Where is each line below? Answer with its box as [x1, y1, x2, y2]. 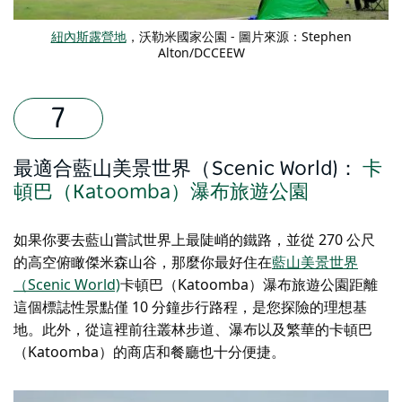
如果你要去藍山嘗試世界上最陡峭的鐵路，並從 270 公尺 [13, 229, 375, 249]
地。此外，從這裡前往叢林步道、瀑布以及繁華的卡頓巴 [13, 319, 372, 339]
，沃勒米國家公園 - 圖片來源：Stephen [126, 27, 352, 45]
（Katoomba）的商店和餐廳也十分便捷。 [13, 341, 285, 362]
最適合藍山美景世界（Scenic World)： [13, 158, 358, 179]
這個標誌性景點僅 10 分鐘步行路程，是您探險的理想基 [13, 296, 367, 317]
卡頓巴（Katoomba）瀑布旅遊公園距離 [120, 274, 378, 294]
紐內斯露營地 [50, 27, 127, 45]
